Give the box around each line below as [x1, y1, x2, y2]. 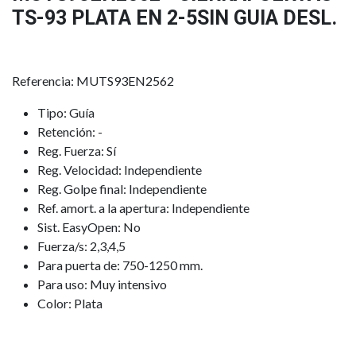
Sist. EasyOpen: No [37, 219, 141, 235]
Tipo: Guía [37, 105, 95, 121]
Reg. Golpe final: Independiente [37, 181, 207, 197]
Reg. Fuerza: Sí [37, 143, 116, 159]
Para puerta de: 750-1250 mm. [37, 257, 203, 273]
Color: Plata [37, 296, 103, 311]
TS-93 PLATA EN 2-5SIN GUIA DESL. [12, 6, 337, 30]
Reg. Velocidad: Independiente [37, 162, 202, 178]
